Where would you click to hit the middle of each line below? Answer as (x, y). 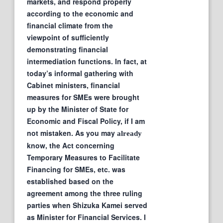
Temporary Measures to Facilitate (83, 157)
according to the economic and (80, 13)
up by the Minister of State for (78, 109)
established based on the (70, 181)
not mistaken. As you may (72, 133)
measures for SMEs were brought (83, 97)
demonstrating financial (67, 49)
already (129, 133)
